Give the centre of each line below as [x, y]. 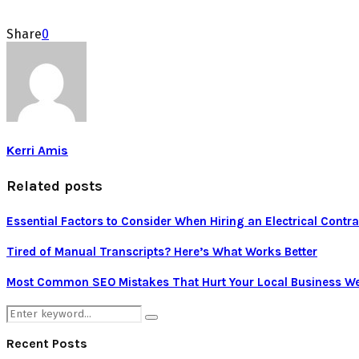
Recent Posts [47, 343]
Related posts [54, 186]
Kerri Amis [37, 150]
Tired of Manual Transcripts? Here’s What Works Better [162, 251]
